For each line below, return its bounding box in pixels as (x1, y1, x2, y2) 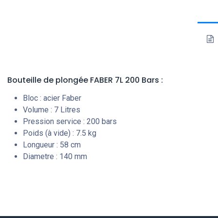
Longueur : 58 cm (23, 140, 81, 150)
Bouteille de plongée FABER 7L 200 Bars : (7, 74, 163, 86)
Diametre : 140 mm (23, 152, 87, 162)
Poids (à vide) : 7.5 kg (23, 128, 96, 138)
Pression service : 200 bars (23, 117, 117, 127)
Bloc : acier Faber (23, 93, 81, 103)
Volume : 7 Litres (23, 105, 80, 115)
